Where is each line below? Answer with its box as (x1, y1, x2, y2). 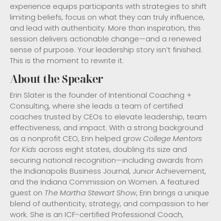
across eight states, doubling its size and (37, 144, 187, 154)
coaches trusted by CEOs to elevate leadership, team (10, 111, 207, 122)
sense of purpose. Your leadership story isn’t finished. (10, 44, 202, 55)
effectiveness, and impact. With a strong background (10, 122, 203, 133)
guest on (10, 187, 44, 198)
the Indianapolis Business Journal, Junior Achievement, (10, 165, 206, 176)
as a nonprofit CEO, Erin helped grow (10, 133, 143, 144)
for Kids (10, 144, 37, 154)
